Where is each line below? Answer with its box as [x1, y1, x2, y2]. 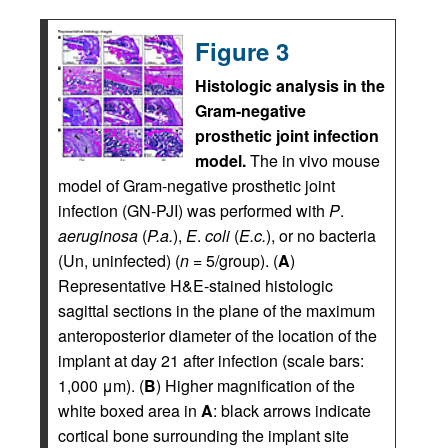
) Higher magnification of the [156, 374, 355, 397]
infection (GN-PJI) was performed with [58, 199, 329, 222]
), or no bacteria [266, 224, 376, 247]
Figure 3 [195, 34, 289, 68]
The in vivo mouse [246, 149, 380, 172]
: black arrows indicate [213, 399, 371, 422]
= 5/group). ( [189, 249, 278, 272]
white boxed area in [58, 399, 201, 422]
